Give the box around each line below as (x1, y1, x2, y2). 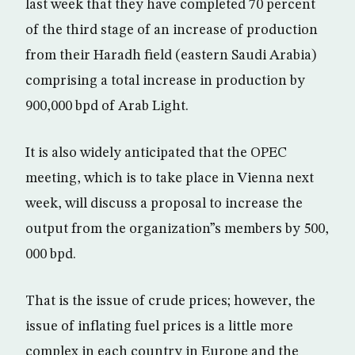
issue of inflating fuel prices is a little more (25, 319, 293, 334)
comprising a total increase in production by (25, 74, 305, 88)
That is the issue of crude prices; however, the (25, 294, 315, 308)
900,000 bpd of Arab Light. (25, 99, 189, 113)
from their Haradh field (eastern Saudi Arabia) (25, 48, 316, 63)
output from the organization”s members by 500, (25, 222, 329, 236)
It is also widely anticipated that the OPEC (25, 146, 287, 160)
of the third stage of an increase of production (25, 23, 318, 37)
